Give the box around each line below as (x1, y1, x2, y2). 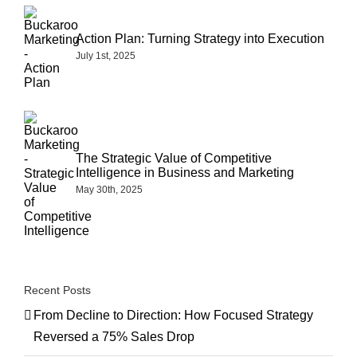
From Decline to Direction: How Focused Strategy (33, 308, 313, 322)
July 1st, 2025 (76, 49, 135, 61)
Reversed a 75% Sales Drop (33, 329, 194, 343)
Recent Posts (24, 283, 91, 296)
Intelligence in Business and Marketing (76, 165, 294, 179)
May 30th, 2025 (76, 183, 143, 195)
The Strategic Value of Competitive (76, 151, 272, 165)
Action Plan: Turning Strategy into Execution (76, 31, 324, 45)
